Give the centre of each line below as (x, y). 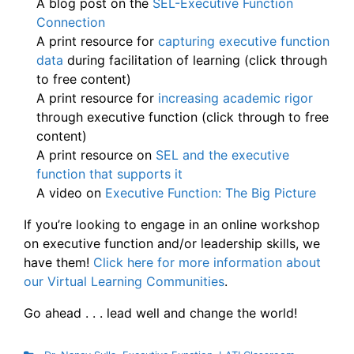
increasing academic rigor (235, 98)
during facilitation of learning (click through (195, 60)
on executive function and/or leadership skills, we (172, 244)
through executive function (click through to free (183, 117)
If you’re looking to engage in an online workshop (172, 225)
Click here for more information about (207, 263)
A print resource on (96, 155)
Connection (71, 23)
